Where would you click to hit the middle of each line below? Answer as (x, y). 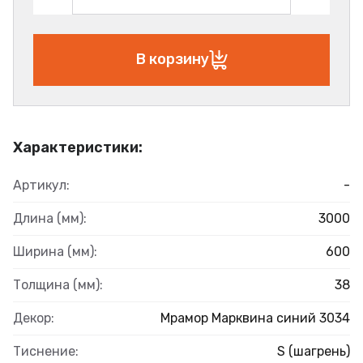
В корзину (172, 60)
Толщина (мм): (58, 284)
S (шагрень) (314, 351)
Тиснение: (46, 351)
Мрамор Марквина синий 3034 (255, 318)
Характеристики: (78, 147)
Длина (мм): (50, 218)
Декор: (34, 318)
